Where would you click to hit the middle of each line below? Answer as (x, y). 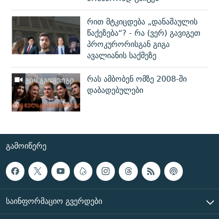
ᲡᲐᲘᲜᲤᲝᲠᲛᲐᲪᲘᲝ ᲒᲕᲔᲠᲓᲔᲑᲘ (54, 201)
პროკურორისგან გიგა (128, 44)
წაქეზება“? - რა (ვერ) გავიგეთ (144, 33)
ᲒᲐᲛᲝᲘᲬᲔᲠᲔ (26, 146)
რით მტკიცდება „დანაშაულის (142, 22)
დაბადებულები (115, 90)
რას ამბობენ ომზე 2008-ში (137, 79)
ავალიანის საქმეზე (122, 55)
